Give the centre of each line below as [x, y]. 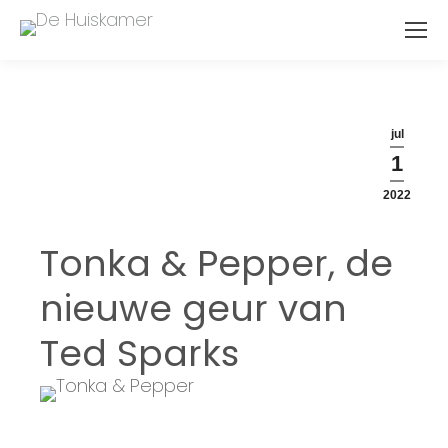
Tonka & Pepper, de [216, 263]
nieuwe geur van [193, 308]
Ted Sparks [139, 353]
